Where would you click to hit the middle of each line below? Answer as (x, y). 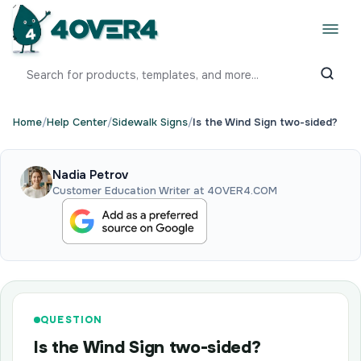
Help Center (77, 122)
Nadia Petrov (90, 175)
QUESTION (72, 320)
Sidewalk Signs (150, 122)
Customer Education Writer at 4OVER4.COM (165, 191)
